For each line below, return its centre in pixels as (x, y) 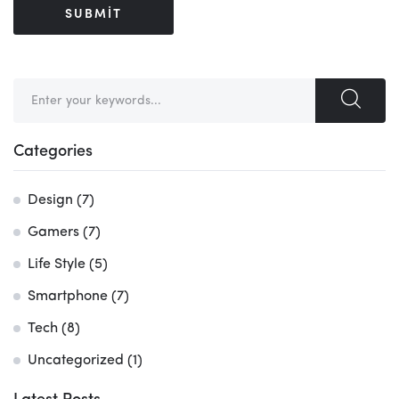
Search (35, 90)
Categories (53, 151)
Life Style (57, 264)
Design (50, 200)
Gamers (53, 232)
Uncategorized (76, 360)
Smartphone (68, 296)
